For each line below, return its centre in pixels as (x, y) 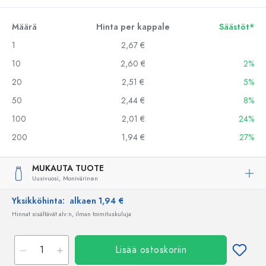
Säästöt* (237, 27)
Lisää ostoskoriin (151, 250)
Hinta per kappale (133, 27)
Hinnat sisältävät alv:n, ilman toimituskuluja (72, 214)
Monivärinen (80, 178)
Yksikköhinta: (41, 201)
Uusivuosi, (46, 178)
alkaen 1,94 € (96, 201)
